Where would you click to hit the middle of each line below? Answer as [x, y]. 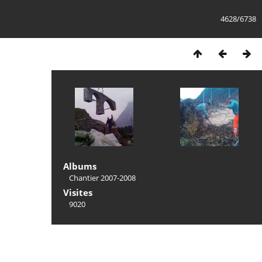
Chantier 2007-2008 [102, 178]
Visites [78, 192]
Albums [80, 166]
